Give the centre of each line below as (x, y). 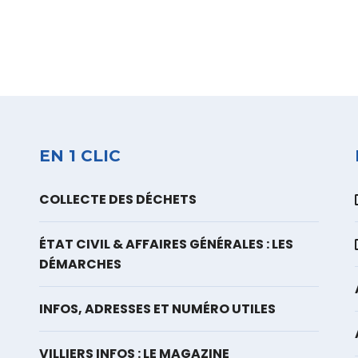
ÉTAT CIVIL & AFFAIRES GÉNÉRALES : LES (166, 245)
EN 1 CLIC (80, 156)
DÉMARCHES (80, 265)
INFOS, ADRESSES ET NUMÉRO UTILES (157, 309)
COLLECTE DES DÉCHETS (118, 200)
